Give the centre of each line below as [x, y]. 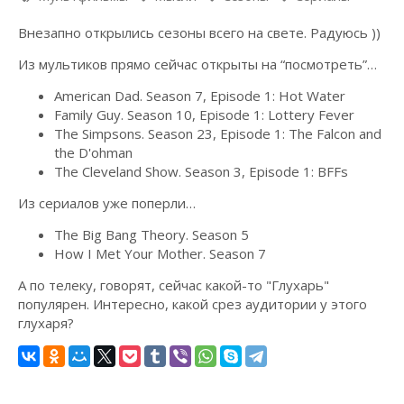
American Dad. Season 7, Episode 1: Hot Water [200, 96]
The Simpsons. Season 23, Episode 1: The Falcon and [218, 133]
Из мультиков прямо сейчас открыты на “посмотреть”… [197, 64]
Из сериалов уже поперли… [107, 203]
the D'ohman [93, 152]
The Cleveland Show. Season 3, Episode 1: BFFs [201, 171]
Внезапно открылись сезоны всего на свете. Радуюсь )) [199, 32]
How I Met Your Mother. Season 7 [160, 253]
